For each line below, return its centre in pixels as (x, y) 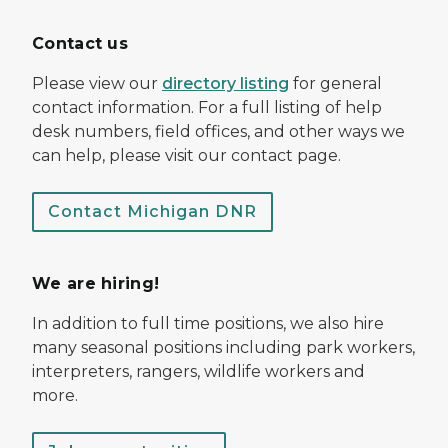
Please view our (97, 84)
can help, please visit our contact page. (186, 156)
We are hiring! (96, 284)
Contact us (80, 44)
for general (335, 84)
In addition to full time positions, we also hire (208, 324)
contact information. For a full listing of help (207, 108)
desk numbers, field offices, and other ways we (218, 132)
